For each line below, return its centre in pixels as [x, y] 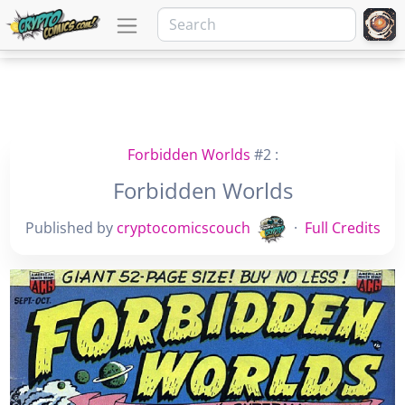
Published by [71, 228]
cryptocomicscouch [183, 228]
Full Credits [342, 228]
